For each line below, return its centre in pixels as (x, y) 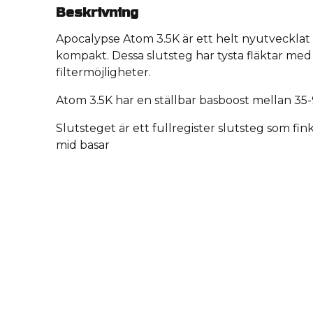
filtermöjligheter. (103, 73)
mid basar (83, 145)
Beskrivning (97, 13)
